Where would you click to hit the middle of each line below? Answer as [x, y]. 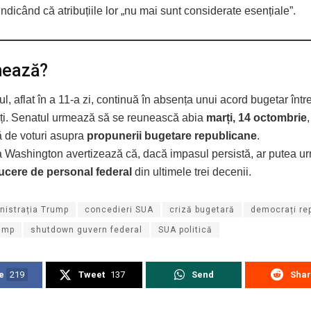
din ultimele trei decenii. [192, 172]
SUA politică [185, 230]
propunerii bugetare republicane [172, 136]
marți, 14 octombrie [257, 118]
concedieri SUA [119, 210]
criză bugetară [202, 210]
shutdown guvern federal [86, 230]
